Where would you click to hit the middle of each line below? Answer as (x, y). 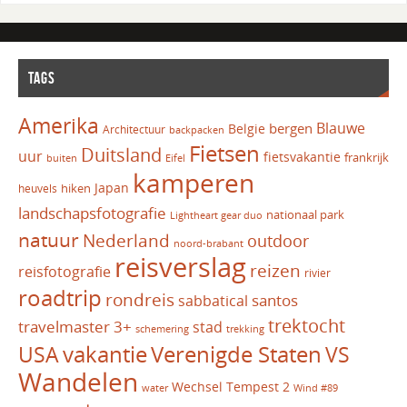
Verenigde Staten (236, 354)
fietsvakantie (302, 156)
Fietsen (224, 153)
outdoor (278, 240)
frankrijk (366, 157)
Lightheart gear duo (216, 214)
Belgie (246, 128)
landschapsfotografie (92, 213)
